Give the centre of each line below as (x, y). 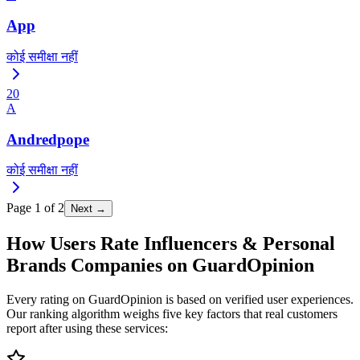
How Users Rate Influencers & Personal (171, 244)
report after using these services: (87, 329)
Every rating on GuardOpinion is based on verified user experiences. (180, 300)
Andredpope (48, 139)
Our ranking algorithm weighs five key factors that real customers (172, 314)
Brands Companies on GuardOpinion (160, 266)
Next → (88, 209)
